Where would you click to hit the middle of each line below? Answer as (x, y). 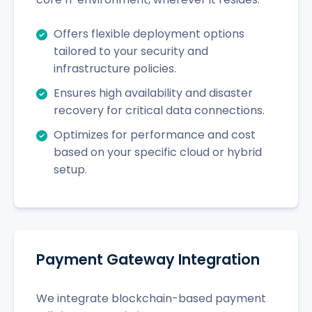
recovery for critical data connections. (159, 110)
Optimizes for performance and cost (155, 134)
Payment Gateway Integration (148, 259)
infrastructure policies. (115, 68)
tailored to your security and (131, 51)
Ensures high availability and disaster (153, 93)
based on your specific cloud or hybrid (158, 152)
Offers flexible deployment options (149, 33)
